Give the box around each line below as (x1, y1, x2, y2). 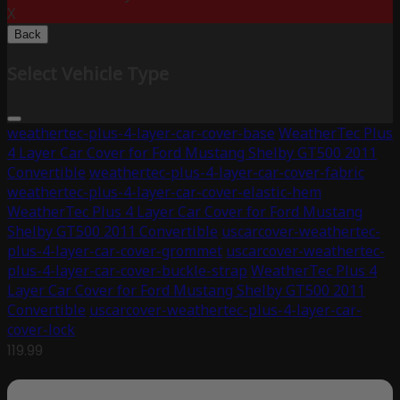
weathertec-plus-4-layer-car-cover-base (7, 123, 275, 144)
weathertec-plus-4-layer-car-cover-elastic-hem (7, 182, 321, 203)
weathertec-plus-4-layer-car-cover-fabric (89, 162, 364, 183)
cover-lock (7, 320, 75, 340)
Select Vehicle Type (7, 62, 169, 87)
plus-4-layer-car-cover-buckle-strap (7, 261, 247, 281)
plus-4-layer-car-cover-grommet (7, 241, 222, 262)
